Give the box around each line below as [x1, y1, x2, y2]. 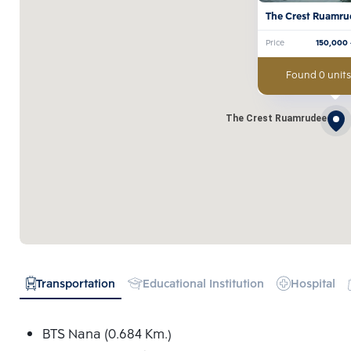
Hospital [290, 275, 335, 294]
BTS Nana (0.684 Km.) [42, 324, 172, 346]
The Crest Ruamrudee [226, 113, 327, 125]
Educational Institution [142, 275, 264, 294]
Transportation [35, 275, 115, 294]
